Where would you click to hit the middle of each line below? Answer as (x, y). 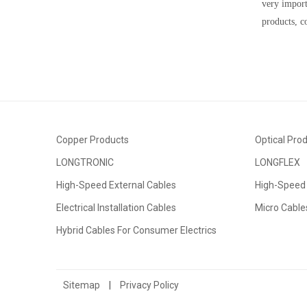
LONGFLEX (278, 162)
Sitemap (82, 285)
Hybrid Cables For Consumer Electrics (136, 230)
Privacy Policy (149, 285)
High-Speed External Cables (116, 185)
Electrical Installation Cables (116, 207)
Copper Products (93, 139)
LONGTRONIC (85, 162)
